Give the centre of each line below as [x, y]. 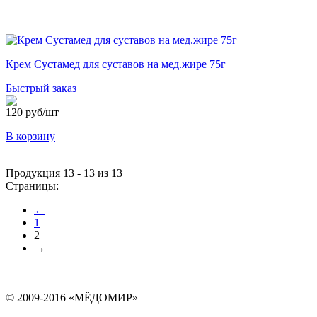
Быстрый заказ [41, 88]
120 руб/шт [32, 112]
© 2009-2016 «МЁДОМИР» [72, 298]
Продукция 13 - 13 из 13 [64, 173]
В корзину [30, 136]
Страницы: [32, 186]
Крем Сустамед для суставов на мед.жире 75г [116, 64]
